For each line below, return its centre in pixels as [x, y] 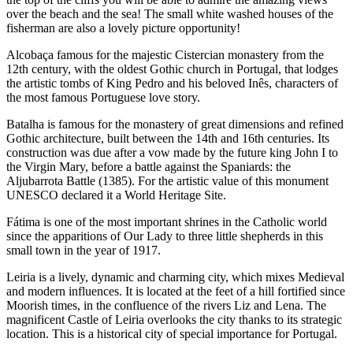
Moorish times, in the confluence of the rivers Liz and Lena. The [166, 306]
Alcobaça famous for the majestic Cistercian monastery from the [165, 55]
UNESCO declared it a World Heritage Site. [116, 195]
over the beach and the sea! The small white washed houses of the [170, 14]
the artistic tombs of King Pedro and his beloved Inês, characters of [172, 84]
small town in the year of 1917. [84, 251]
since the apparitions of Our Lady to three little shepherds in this [165, 236]
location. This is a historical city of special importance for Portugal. [172, 334]
